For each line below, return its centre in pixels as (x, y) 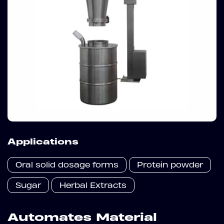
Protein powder (170, 165)
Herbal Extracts (93, 185)
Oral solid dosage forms (67, 165)
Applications (43, 141)
